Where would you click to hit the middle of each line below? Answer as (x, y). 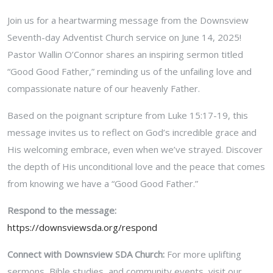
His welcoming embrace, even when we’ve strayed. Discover (135, 149)
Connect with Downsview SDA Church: (86, 254)
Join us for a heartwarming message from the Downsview (128, 20)
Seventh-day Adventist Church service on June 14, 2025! (124, 37)
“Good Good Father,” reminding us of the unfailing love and (129, 71)
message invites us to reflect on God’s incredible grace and (132, 132)
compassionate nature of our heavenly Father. (104, 88)
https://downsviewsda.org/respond (82, 227)
